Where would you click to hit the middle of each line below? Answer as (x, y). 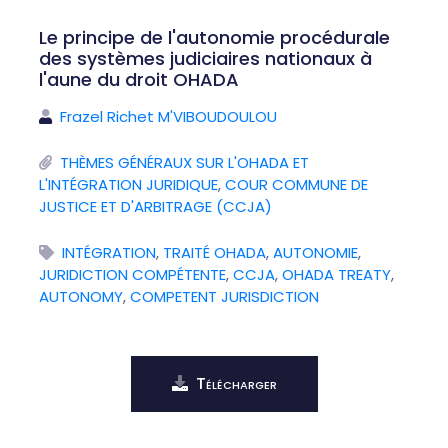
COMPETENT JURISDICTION (224, 296)
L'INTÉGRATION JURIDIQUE (128, 184)
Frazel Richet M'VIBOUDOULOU (168, 116)
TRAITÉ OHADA (214, 252)
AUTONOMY (81, 296)
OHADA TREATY (336, 274)
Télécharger (236, 383)
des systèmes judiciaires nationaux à (205, 58)
